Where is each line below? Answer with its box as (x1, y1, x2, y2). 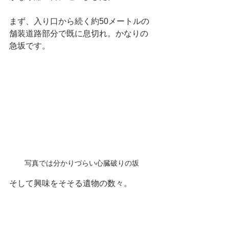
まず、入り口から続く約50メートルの (9, 16, 149, 26)
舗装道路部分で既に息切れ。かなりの (9, 29, 148, 38)
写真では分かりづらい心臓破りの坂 (25, 159, 139, 168)
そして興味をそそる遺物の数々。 (9, 179, 132, 188)
